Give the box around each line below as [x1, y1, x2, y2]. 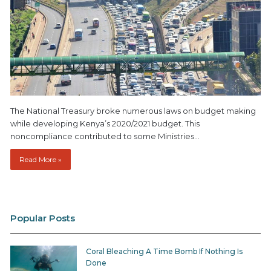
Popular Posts [10, 212, 75, 224]
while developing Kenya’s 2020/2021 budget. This [10, 119, 200, 129]
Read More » [19, 155, 62, 165]
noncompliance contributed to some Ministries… [10, 131, 200, 142]
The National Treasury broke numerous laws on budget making [10, 106, 256, 116]
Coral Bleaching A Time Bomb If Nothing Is [86, 247, 243, 256]
